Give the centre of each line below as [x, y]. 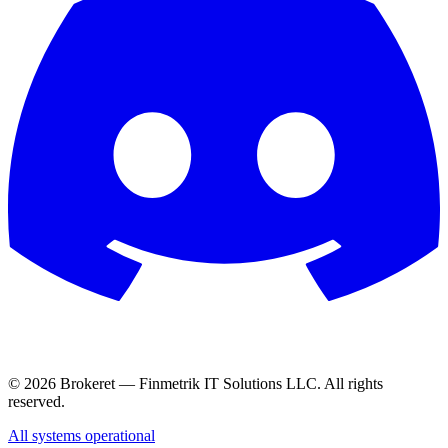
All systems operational [81, 435]
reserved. [36, 401]
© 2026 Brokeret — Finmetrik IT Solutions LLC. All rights [195, 383]
